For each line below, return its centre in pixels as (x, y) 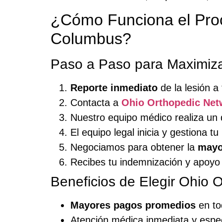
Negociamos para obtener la (134, 147)
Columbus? (91, 38)
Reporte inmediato (114, 87)
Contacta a (96, 102)
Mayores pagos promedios (133, 205)
